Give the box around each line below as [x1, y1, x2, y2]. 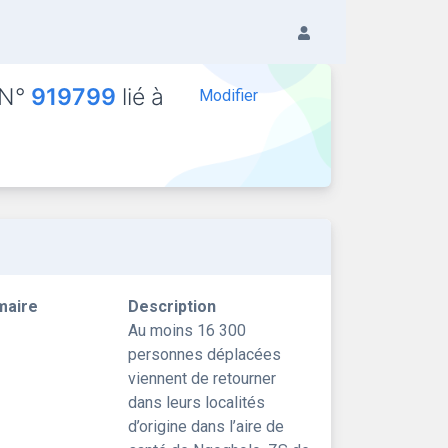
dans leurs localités [128, 393, 265, 412]
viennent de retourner [128, 369, 276, 388]
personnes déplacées [128, 345, 281, 364]
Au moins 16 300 [128, 321, 246, 340]
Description [128, 297, 216, 316]
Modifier [198, 86, 258, 105]
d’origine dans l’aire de [128, 417, 284, 436]
